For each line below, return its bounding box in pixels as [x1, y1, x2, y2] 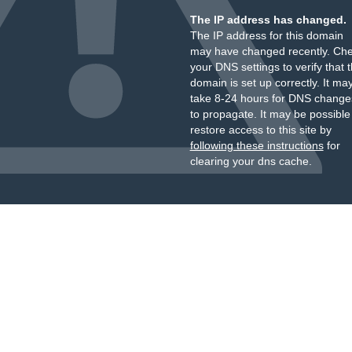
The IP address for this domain [189, 29, 343, 42]
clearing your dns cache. [189, 155, 312, 167]
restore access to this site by [189, 123, 332, 136]
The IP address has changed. [189, 13, 346, 26]
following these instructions [189, 139, 324, 152]
